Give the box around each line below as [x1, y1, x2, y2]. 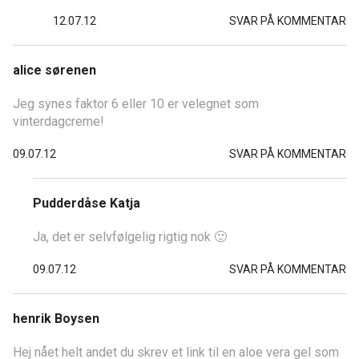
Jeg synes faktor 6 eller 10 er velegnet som [13, 95, 259, 111]
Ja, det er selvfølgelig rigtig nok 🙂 [33, 228, 227, 244]
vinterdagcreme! [13, 113, 104, 129]
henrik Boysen [13, 310, 99, 326]
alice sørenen [13, 62, 96, 78]
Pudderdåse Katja [33, 195, 140, 211]
